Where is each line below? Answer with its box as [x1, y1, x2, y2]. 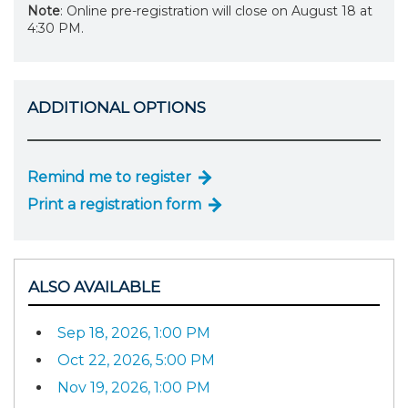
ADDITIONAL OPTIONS [27, 98, 206, 117]
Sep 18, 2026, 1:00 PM [57, 324, 210, 342]
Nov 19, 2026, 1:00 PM [57, 379, 210, 397]
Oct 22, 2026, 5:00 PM [57, 352, 215, 370]
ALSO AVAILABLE [28, 277, 160, 296]
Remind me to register [27, 168, 191, 186]
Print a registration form [27, 195, 201, 213]
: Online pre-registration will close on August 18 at [60, 3, 372, 20]
